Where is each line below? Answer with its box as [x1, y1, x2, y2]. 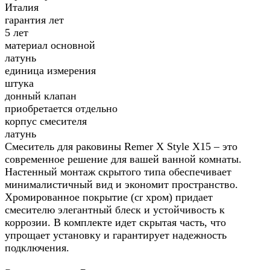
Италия [5, 1, 39, 14]
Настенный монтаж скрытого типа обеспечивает [5, 166, 231, 178]
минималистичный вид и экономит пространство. [5, 178, 238, 191]
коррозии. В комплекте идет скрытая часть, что [5, 216, 226, 229]
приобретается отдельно [5, 102, 118, 115]
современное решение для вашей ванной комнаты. [5, 153, 242, 166]
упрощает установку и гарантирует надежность [5, 229, 227, 242]
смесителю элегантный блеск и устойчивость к [5, 204, 225, 216]
